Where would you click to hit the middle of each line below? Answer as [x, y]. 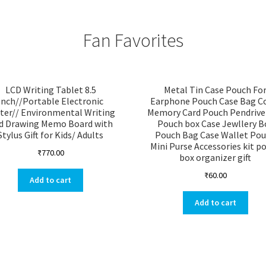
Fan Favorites [133, 41]
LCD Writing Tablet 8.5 [50, 90]
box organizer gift [216, 158]
